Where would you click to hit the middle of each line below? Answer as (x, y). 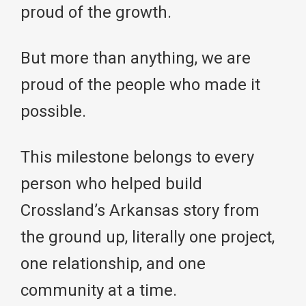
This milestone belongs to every (137, 157)
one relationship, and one (113, 263)
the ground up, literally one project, (148, 237)
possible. (53, 111)
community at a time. (99, 290)
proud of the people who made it (140, 84)
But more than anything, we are (136, 58)
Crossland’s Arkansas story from (140, 210)
